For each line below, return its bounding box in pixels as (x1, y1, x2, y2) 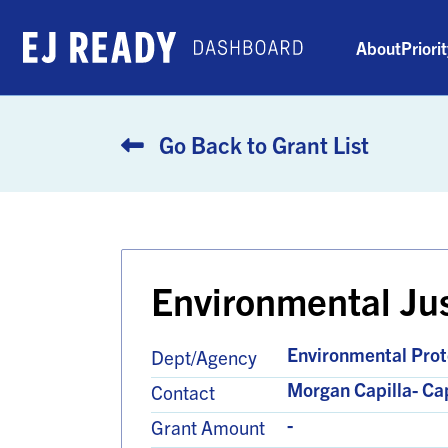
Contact (150, 380, 215, 405)
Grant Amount (150, 415, 265, 440)
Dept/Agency (150, 345, 257, 370)
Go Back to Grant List (153, 130, 369, 160)
